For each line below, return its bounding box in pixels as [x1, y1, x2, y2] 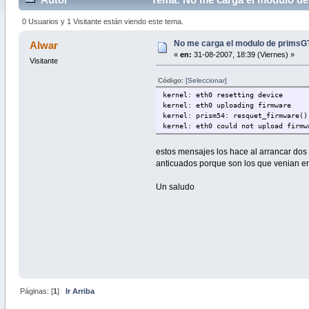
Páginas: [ [19, 287, 53, 296]
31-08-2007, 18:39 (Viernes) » [191, 50, 295, 59]
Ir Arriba [65, 287, 94, 296]
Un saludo [156, 181, 195, 192]
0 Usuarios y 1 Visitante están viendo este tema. [22, 17, 184, 26]
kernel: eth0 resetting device [163, 90, 283, 99]
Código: [158, 76, 186, 84]
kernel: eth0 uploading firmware [163, 101, 292, 109]
